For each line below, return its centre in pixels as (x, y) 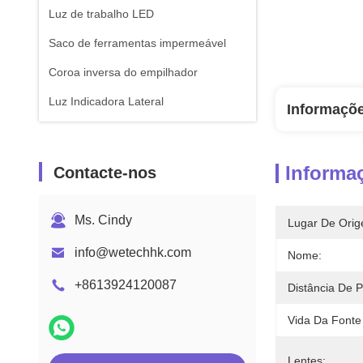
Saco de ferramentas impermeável (137, 43)
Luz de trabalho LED (101, 14)
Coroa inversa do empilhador (123, 72)
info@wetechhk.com (133, 252)
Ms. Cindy (103, 220)
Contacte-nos (105, 173)
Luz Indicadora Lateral (106, 101)
